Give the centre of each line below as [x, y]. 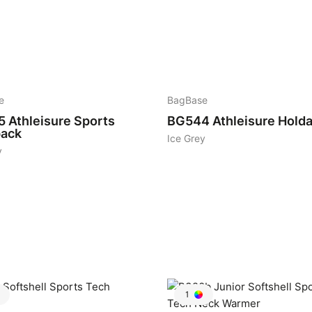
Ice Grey [186, 139]
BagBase [187, 100]
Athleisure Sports [62, 121]
